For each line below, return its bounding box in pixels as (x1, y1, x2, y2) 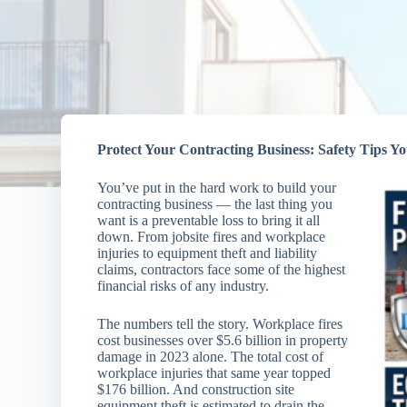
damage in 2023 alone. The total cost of (97, 349, 324, 364)
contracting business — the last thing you (97, 196, 333, 212)
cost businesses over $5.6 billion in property (97, 333, 349, 348)
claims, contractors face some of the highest (97, 262, 346, 277)
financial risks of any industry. (97, 278, 270, 293)
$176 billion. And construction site (97, 382, 295, 397)
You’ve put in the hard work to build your (97, 180, 337, 195)
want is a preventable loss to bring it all (97, 213, 321, 228)
